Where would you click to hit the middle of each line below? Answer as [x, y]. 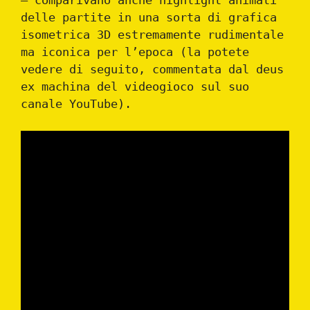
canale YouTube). [76, 104]
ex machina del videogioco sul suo [135, 87]
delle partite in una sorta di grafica [149, 18]
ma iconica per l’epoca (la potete [135, 52]
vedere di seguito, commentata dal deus [152, 70]
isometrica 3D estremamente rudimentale [152, 35]
